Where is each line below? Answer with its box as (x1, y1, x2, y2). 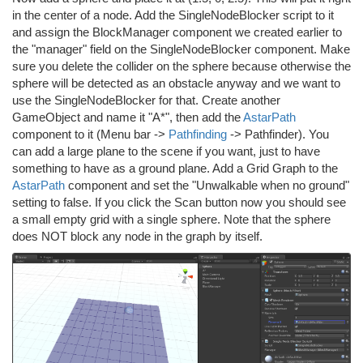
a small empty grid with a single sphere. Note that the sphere (12, 212, 331, 226)
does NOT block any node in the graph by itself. (12, 229, 263, 243)
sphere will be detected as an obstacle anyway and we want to (12, 76, 340, 90)
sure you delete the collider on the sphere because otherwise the (12, 59, 351, 73)
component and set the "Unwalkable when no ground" (65, 178, 349, 192)
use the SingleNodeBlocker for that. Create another (12, 93, 280, 107)
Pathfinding (169, 127, 227, 141)
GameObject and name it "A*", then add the (12, 110, 243, 124)
